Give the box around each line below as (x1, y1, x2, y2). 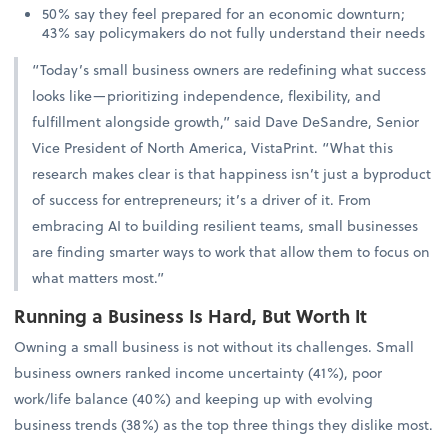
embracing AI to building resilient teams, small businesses (32, 214, 419, 236)
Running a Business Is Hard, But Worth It (14, 301, 368, 329)
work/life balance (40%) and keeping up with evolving (14, 387, 374, 409)
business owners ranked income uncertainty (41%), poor (14, 361, 383, 383)
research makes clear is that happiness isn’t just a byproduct (32, 162, 432, 184)
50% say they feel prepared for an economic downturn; (42, 3, 406, 25)
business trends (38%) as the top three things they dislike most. (14, 413, 434, 435)
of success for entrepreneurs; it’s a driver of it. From (32, 188, 372, 210)
